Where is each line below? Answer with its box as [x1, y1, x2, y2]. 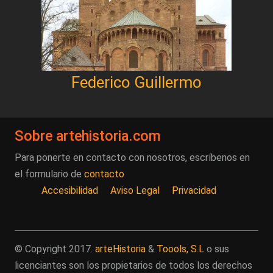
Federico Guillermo [71, 73, 202, 91]
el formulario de [15, 168, 84, 180]
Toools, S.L [157, 243, 204, 255]
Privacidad [172, 184, 216, 196]
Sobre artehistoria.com [15, 127, 161, 144]
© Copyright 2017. [15, 243, 95, 255]
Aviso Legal [110, 184, 160, 196]
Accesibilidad [41, 184, 98, 196]
